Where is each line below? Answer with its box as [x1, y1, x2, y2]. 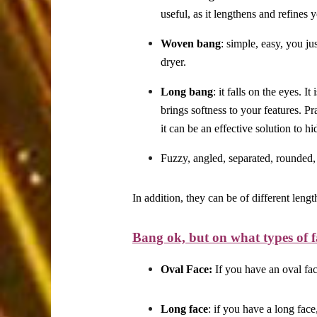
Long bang [161, 86, 213, 98]
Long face [161, 303, 208, 316]
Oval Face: [161, 263, 212, 276]
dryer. [161, 56, 186, 69]
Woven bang [161, 38, 221, 50]
